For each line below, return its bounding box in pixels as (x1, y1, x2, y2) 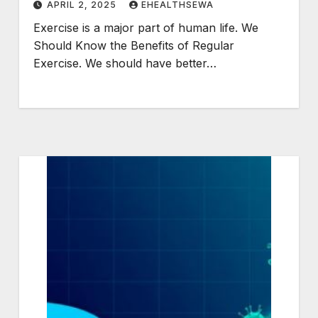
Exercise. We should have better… (33, 56, 216, 71)
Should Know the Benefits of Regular (33, 38, 234, 53)
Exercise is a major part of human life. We (33, 21, 258, 35)
